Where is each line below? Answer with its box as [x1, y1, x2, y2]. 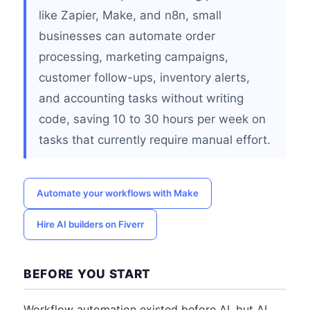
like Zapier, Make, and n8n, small [39, 8, 221, 22]
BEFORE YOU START [24, 266, 152, 281]
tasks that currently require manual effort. [39, 133, 271, 147]
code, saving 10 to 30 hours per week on [39, 112, 266, 126]
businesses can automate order [39, 29, 215, 43]
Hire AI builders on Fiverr [37, 219, 144, 230]
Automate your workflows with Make [37, 188, 199, 199]
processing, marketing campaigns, [39, 50, 228, 64]
